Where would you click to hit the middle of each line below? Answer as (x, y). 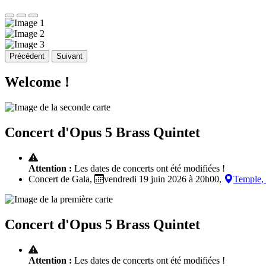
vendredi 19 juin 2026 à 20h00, (164, 179)
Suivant (69, 56)
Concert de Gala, (61, 179)
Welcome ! (37, 82)
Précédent (27, 56)
